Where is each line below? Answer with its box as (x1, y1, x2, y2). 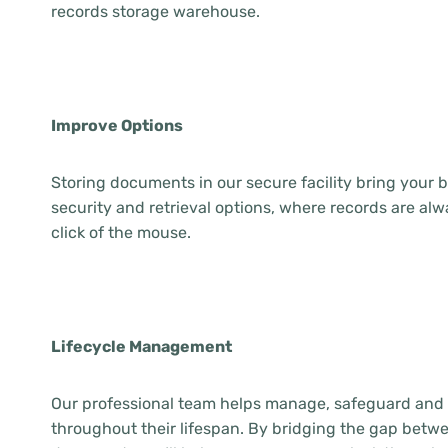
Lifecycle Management (51, 337, 232, 356)
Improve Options (51, 116, 183, 135)
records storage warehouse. (51, 2, 260, 21)
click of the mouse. (51, 223, 191, 242)
